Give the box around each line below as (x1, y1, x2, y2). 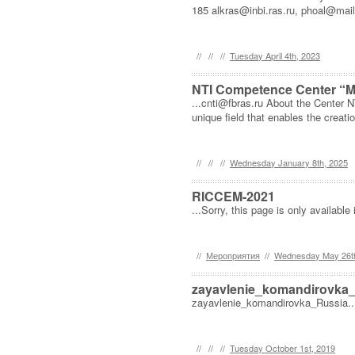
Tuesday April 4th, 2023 (230, 49, 321, 62)
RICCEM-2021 (192, 187, 276, 205)
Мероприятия (206, 249, 261, 261)
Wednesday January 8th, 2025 (230, 156, 349, 169)
